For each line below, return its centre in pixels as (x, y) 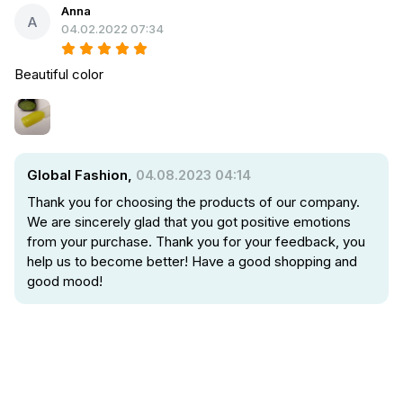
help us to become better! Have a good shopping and (192, 261)
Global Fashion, (81, 175)
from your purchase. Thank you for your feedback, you (196, 242)
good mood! (65, 281)
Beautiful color (59, 74)
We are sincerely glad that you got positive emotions (189, 222)
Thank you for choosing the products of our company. (193, 202)
